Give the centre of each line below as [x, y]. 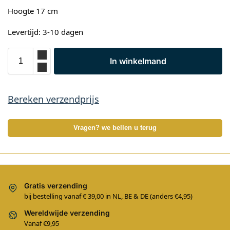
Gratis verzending [56, 185]
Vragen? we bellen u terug [115, 128]
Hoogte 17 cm [33, 11]
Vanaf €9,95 [42, 224]
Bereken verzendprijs [53, 99]
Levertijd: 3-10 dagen [45, 32]
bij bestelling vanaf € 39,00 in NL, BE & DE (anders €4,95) [108, 196]
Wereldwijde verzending [67, 213]
